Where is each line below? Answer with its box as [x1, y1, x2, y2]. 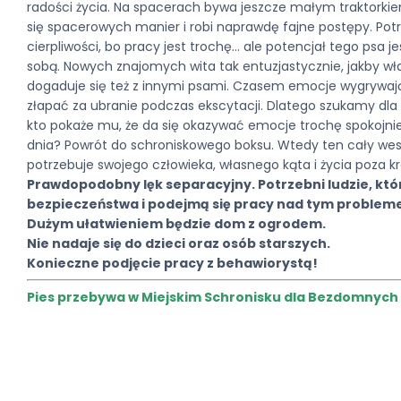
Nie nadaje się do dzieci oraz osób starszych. [27, 234, 331, 252]
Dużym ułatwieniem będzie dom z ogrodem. [27, 214, 327, 233]
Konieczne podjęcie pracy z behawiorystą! [27, 253, 321, 272]
